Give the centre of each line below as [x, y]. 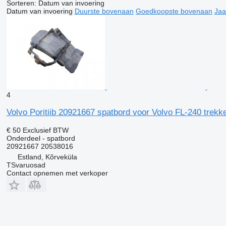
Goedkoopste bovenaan [174, 11]
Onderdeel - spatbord [41, 138]
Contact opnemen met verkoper [57, 173]
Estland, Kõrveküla [47, 157]
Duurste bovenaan [104, 11]
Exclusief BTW [45, 130]
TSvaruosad [26, 165]
